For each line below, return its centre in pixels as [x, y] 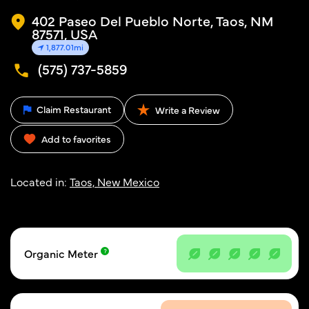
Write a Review [187, 110]
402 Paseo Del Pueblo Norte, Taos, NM [153, 20]
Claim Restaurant [73, 109]
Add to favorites [76, 139]
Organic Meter [62, 253]
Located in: [40, 181]
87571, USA [65, 33]
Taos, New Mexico [114, 181]
